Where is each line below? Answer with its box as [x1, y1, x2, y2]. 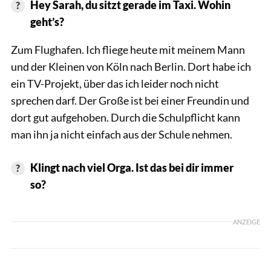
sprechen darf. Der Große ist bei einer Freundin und [11, 93, 249, 107]
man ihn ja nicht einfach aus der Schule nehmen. [11, 127, 232, 141]
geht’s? [30, 15, 64, 28]
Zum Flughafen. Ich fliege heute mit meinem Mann [11, 42, 245, 56]
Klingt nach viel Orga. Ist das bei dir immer [30, 160, 233, 174]
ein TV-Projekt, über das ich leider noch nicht [11, 76, 219, 90]
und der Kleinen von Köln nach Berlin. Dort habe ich [11, 59, 251, 73]
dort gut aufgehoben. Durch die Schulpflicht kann [11, 110, 240, 124]
